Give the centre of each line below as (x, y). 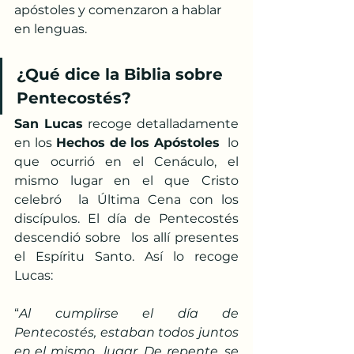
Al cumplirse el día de (129, 313)
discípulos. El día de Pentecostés (126, 218)
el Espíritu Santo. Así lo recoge (126, 256)
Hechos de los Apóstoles (138, 143)
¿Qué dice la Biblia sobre (122, 74)
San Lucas (49, 124)
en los (35, 143)
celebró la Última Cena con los (126, 200)
